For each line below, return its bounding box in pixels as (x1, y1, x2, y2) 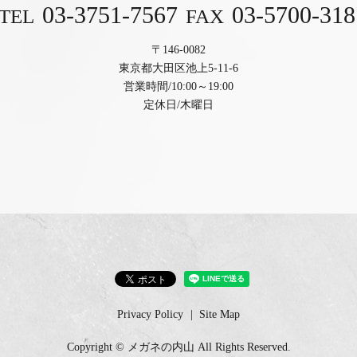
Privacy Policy (117, 308, 184, 320)
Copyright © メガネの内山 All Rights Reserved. (66, 340, 291, 353)
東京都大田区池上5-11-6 (119, 62, 238, 75)
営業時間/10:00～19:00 (124, 80, 233, 93)
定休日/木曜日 (143, 99, 214, 112)
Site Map (198, 308, 240, 320)
